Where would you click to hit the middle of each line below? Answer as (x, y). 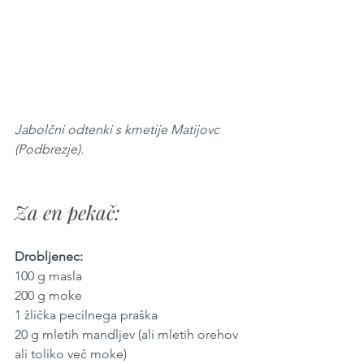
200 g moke (48, 296)
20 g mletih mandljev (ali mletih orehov (128, 335)
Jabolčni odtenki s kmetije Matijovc (119, 130)
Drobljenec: (49, 257)
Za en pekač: (67, 212)
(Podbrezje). (49, 149)
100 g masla (48, 276)
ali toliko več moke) (71, 354)
